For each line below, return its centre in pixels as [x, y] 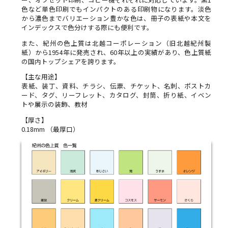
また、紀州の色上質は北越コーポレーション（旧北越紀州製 [117, 43]
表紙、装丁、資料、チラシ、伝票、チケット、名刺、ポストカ [117, 86]
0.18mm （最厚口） [51, 129]
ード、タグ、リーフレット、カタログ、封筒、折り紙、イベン [117, 95]
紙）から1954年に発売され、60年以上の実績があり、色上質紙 [117, 52]
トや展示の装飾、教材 [55, 104]
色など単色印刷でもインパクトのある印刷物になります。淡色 [117, 9]
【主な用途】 [41, 77]
